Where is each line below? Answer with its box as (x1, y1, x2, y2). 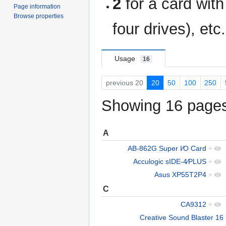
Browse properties (14, 13, 64, 20)
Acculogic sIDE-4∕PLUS (133, 157, 206, 165)
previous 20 (105, 78, 143, 87)
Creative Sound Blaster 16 (140, 213, 223, 221)
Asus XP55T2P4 (154, 170, 206, 179)
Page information (14, 3, 61, 11)
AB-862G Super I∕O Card (128, 144, 206, 152)
